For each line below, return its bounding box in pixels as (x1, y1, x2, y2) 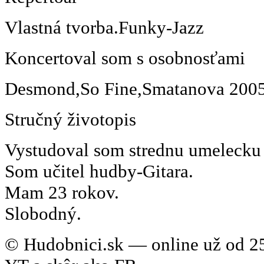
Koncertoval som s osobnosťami (5, 47, 245, 68)
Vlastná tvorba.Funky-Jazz (5, 16, 204, 38)
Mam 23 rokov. (5, 181, 119, 203)
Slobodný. (5, 203, 81, 224)
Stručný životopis (5, 108, 136, 130)
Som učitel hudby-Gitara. (5, 160, 193, 181)
